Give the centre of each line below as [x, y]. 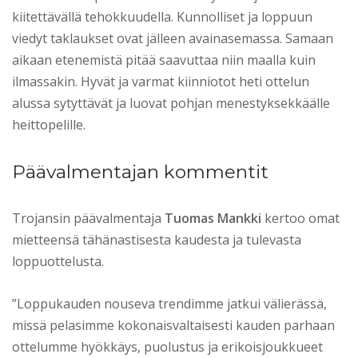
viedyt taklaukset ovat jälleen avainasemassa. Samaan [173, 38]
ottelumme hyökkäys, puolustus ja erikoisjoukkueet [167, 346]
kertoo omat [300, 218]
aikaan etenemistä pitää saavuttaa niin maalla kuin [164, 60]
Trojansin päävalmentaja [88, 218]
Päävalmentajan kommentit [140, 171]
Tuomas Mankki [213, 218]
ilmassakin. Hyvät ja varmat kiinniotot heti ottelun [161, 81]
